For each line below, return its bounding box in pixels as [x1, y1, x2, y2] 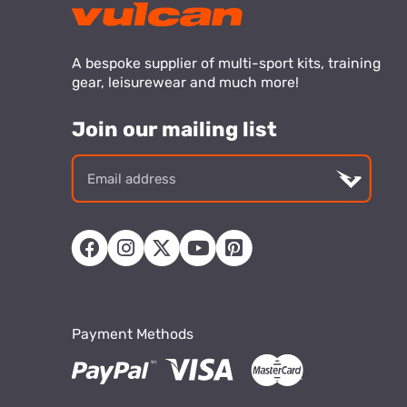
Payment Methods [71, 324, 194, 342]
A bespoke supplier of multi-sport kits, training [71, 55, 381, 73]
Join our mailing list [71, 117, 277, 143]
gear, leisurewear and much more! [71, 74, 299, 92]
